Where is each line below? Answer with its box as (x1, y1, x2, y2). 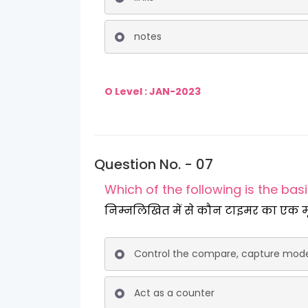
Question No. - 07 (94, 155, 213, 174)
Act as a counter (134, 286, 214, 300)
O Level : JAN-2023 (104, 85, 203, 98)
